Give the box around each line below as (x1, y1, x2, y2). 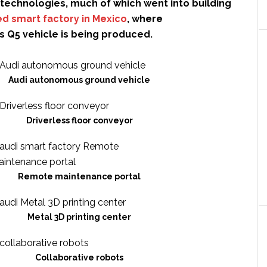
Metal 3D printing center (27, 212, 131, 222)
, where (127, 13, 163, 24)
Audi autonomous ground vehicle (8, 75, 150, 85)
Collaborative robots (35, 253, 123, 262)
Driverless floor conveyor (26, 116, 133, 125)
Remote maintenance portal (18, 172, 141, 181)
